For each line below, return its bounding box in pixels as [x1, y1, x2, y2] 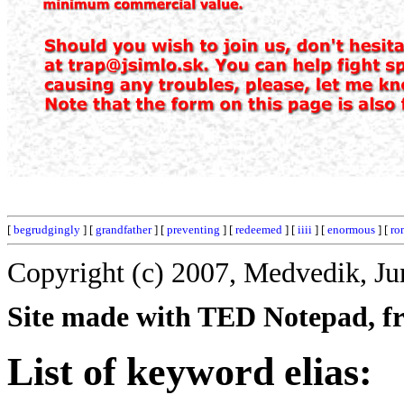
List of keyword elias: [7, 349, 372, 394]
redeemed [235, 223, 282, 236]
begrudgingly [14, 223, 80, 236]
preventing [167, 223, 220, 236]
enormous [327, 223, 375, 236]
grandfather [96, 223, 151, 236]
